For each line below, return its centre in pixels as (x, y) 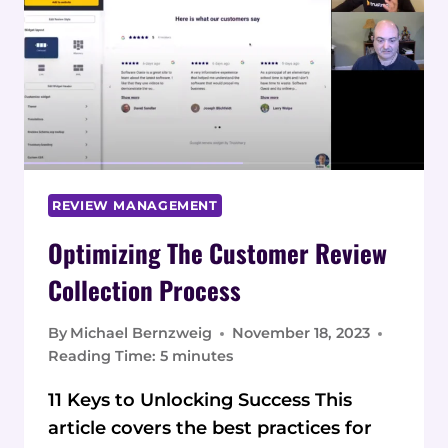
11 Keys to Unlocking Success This (200, 400)
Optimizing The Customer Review (217, 252)
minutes (202, 356)
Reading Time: (102, 356)
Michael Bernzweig (141, 333)
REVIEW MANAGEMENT (135, 206)
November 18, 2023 (301, 333)
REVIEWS (187, 82)
